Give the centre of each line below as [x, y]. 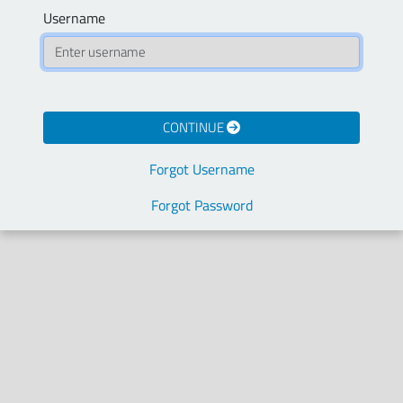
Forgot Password [201, 206]
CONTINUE [195, 128]
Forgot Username [201, 170]
